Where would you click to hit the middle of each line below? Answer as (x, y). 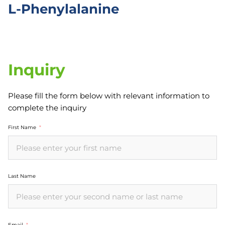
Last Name (22, 176)
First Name (22, 128)
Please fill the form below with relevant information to (109, 96)
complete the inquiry (47, 108)
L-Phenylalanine (64, 9)
